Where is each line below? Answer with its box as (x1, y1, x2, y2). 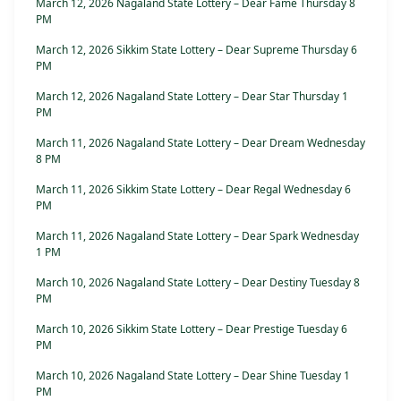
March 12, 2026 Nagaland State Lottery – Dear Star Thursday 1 (36, 89, 348, 105)
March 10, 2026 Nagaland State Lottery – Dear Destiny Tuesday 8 (36, 275, 360, 291)
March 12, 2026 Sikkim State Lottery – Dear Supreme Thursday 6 (36, 42, 357, 58)
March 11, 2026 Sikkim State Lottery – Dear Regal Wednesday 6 (36, 182, 351, 198)
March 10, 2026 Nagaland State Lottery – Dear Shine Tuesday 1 (36, 368, 350, 384)
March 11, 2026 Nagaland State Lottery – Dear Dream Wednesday (36, 135, 365, 151)
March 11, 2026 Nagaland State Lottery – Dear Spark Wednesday (36, 228, 359, 244)
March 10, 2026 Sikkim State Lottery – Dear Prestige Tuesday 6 (36, 321, 347, 337)
